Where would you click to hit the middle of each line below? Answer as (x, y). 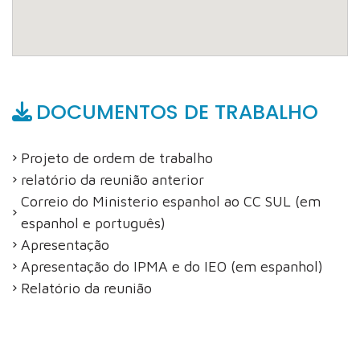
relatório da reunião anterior (112, 180)
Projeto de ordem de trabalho (117, 158)
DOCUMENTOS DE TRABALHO (177, 112)
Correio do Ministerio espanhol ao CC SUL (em (171, 201)
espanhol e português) (93, 223)
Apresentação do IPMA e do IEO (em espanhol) (172, 266)
